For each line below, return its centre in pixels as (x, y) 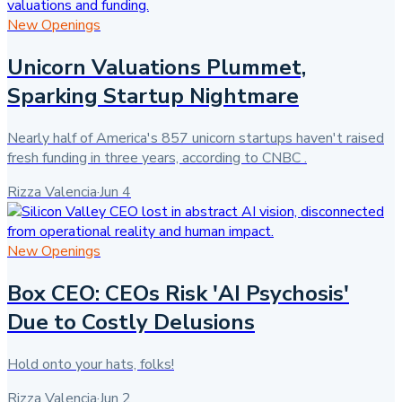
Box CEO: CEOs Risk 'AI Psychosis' (178, 293)
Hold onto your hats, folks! (91, 364)
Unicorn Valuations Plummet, (157, 67)
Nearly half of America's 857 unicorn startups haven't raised (196, 138)
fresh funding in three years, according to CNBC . (157, 157)
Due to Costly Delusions (131, 322)
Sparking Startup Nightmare (153, 96)
